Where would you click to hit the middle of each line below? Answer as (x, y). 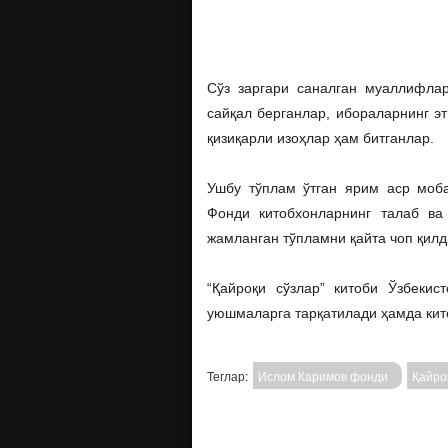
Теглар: (227, 375)
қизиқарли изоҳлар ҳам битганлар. (320, 138)
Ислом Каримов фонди (323, 375)
